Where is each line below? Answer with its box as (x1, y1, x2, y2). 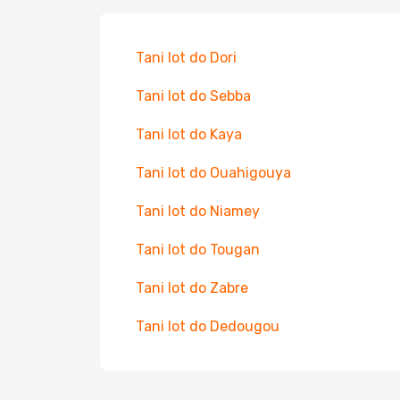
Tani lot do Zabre (136, 279, 248, 296)
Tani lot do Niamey (136, 203, 260, 220)
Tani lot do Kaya (136, 126, 242, 143)
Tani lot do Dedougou (136, 318, 279, 335)
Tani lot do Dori (136, 49, 237, 66)
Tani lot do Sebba (136, 87, 251, 104)
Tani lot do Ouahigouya (136, 164, 291, 181)
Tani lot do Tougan (136, 241, 260, 258)
